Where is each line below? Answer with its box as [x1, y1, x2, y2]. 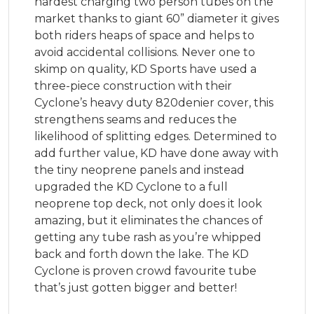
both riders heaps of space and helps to [34, 29, 254, 43]
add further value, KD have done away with [34, 146, 278, 161]
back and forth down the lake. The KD [34, 247, 249, 261]
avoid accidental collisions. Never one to [34, 46, 255, 60]
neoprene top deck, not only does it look [34, 197, 262, 211]
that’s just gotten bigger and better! [34, 281, 237, 295]
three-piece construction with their [34, 79, 232, 93]
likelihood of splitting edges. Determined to [34, 130, 277, 144]
